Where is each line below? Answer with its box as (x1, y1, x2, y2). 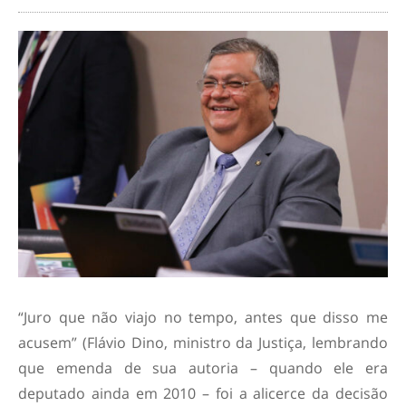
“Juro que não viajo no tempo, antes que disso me (18, 306, 388, 327)
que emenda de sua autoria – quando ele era (18, 357, 388, 378)
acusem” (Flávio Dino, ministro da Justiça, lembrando (18, 332, 388, 353)
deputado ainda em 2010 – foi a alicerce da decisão (18, 382, 388, 403)
